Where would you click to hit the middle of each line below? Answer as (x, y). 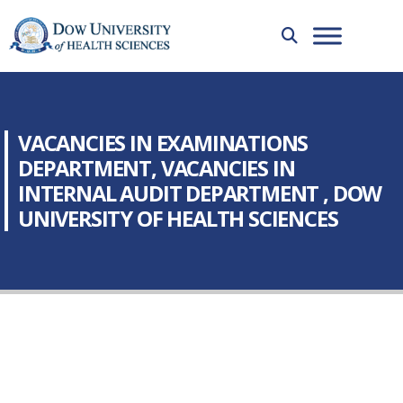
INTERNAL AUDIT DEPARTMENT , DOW (200, 193)
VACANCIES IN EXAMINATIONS (163, 143)
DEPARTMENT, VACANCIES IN (157, 168)
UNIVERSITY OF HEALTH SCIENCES (178, 219)
